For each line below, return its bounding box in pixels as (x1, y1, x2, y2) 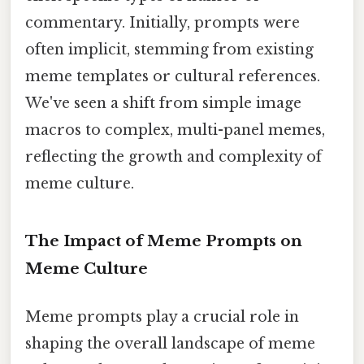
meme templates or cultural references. (25, 67, 320, 85)
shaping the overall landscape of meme (25, 334, 315, 353)
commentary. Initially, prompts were (25, 13, 300, 32)
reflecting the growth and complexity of (25, 147, 322, 166)
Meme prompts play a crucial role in (25, 307, 299, 326)
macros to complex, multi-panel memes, (25, 120, 325, 139)
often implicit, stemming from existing (25, 40, 314, 58)
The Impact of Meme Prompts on (25, 231, 302, 250)
